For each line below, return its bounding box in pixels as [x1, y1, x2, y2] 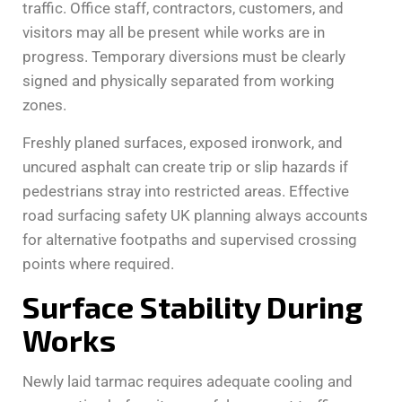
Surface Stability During [22, 287, 363, 325]
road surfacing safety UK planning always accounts [22, 205, 368, 224]
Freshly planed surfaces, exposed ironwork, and [22, 133, 343, 152]
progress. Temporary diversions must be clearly [22, 47, 345, 66]
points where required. [22, 254, 174, 273]
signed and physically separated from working [22, 71, 335, 90]
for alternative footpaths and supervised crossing [22, 230, 357, 249]
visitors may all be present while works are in [22, 22, 325, 41]
